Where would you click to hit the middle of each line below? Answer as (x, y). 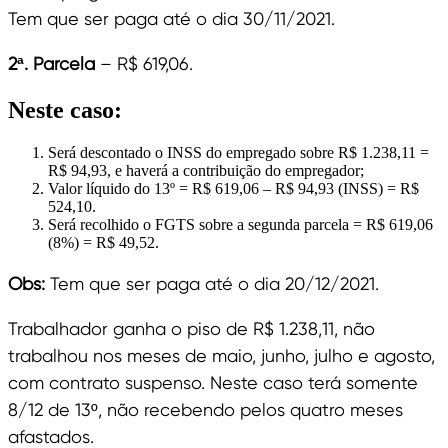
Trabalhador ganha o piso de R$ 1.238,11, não (191, 328)
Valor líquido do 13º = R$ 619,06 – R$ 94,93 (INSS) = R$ (233, 188)
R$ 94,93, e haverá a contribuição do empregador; (206, 170)
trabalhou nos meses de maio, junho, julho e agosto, (221, 355)
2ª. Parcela (54, 63)
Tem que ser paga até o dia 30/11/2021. (171, 18)
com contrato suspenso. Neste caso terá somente (213, 382)
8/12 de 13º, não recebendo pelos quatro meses (205, 409)
